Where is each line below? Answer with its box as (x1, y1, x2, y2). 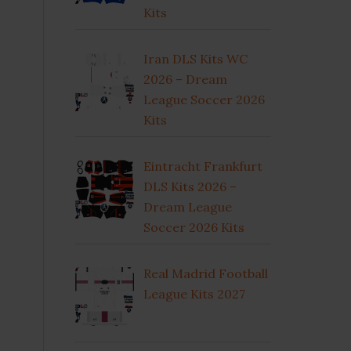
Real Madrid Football (143, 266, 268, 281)
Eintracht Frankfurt (143, 158, 262, 174)
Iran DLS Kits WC (143, 51, 248, 67)
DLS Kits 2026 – (143, 179, 237, 194)
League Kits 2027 (143, 286, 245, 302)
